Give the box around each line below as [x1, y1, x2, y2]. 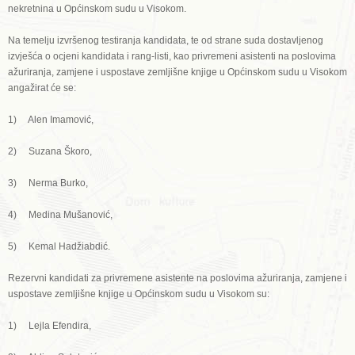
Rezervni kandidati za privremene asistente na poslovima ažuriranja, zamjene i [8, 273, 347, 284]
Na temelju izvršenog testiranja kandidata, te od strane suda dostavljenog [8, 35, 323, 46]
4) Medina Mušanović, [8, 209, 113, 220]
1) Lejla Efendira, [8, 320, 91, 331]
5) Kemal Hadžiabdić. [8, 241, 110, 252]
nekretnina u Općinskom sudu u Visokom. [8, 3, 186, 14]
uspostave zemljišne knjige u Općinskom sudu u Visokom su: [8, 288, 269, 300]
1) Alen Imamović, [8, 114, 94, 125]
